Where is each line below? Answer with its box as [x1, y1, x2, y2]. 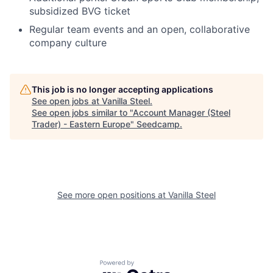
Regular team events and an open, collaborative [29, 23, 250, 35]
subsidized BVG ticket [29, 5, 130, 17]
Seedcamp [136, 119, 180, 129]
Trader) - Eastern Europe [32, 119, 130, 129]
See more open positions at [57, 190, 168, 200]
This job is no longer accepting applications [32, 84, 213, 94]
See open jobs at [32, 96, 102, 106]
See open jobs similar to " [32, 107, 133, 118]
